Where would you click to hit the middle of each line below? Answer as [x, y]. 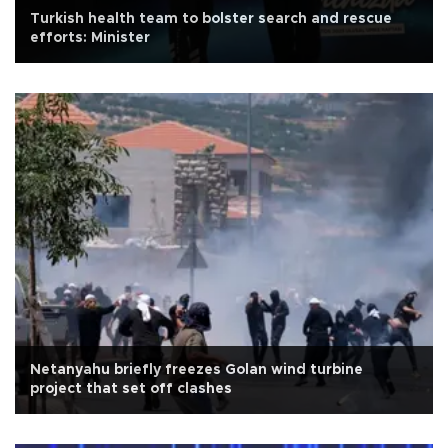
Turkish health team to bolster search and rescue [211, 19]
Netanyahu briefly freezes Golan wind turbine [196, 370]
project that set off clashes [131, 389]
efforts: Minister [90, 38]
